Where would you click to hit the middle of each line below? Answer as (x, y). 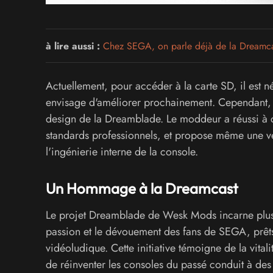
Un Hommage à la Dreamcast (142, 188)
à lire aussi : (73, 46)
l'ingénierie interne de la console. (122, 152)
